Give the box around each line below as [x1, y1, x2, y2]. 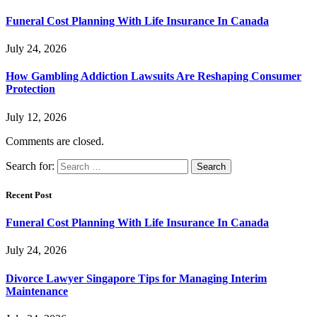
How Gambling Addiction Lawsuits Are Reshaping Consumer [6, 70, 301, 83]
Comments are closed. [6, 134, 104, 147]
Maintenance [6, 284, 68, 297]
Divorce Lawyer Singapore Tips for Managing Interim [6, 272, 267, 284]
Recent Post [6, 189, 52, 200]
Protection [6, 83, 55, 96]
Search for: [6, 159, 54, 172]
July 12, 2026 [6, 110, 67, 123]
